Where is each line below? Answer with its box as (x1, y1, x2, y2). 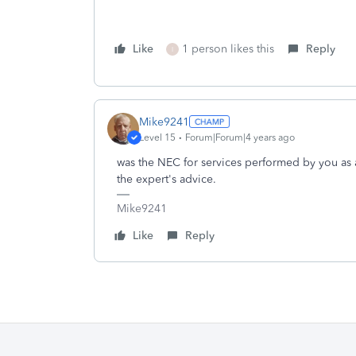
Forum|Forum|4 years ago (185, 131, 295, 143)
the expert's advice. (117, 172, 219, 186)
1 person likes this (182, 42, 274, 56)
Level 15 (139, 131, 176, 143)
